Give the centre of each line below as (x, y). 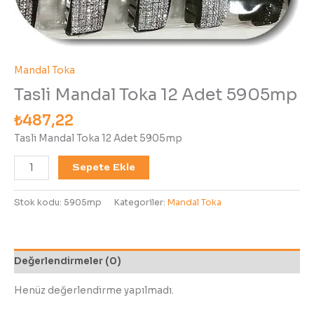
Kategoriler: (141, 203)
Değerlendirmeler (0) (68, 261)
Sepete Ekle (104, 168)
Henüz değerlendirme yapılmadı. (94, 291)
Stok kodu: (39, 203)
